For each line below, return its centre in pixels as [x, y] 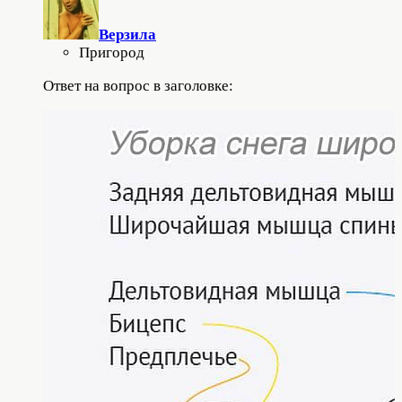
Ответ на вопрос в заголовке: [138, 85]
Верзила [127, 34]
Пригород [112, 52]
